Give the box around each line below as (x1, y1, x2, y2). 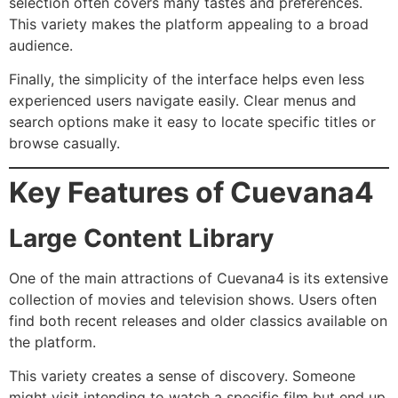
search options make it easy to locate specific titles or (9, 113, 376, 131)
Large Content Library (9, 222, 274, 253)
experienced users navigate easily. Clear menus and (9, 92, 356, 110)
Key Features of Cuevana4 (9, 174, 374, 210)
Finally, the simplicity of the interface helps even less (9, 70, 364, 89)
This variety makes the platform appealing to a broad (9, 14, 369, 33)
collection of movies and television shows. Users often (9, 290, 377, 308)
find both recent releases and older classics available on (9, 311, 387, 330)
